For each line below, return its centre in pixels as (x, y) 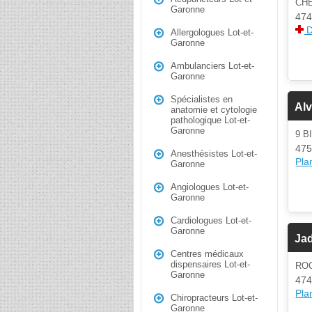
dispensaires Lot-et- (210, 264)
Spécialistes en (202, 99)
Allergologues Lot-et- (212, 32)
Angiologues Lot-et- (210, 187)
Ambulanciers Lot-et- (212, 66)
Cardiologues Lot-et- (211, 220)
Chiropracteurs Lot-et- (214, 298)
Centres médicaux (207, 254)
